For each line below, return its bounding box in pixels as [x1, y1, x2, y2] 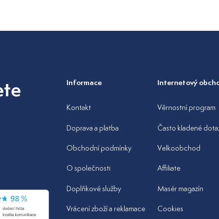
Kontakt [66, 103, 91, 112]
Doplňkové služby [66, 183, 121, 193]
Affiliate [157, 163, 181, 173]
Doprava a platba [66, 123, 119, 132]
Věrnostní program [157, 103, 216, 112]
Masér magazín [157, 183, 204, 193]
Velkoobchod [157, 143, 201, 153]
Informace [66, 77, 102, 88]
